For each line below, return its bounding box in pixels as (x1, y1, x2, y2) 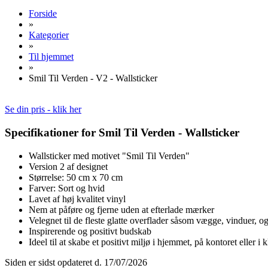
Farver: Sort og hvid (29, 182, 105, 193)
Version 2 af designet (29, 161, 108, 172)
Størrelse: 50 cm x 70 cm (29, 172, 123, 182)
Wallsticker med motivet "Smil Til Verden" (29, 150, 190, 161)
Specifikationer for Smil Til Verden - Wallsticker (5, 126, 239, 139)
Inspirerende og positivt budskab (29, 226, 151, 236)
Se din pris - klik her (5, 104, 81, 115)
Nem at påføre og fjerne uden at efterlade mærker (29, 204, 214, 215)
